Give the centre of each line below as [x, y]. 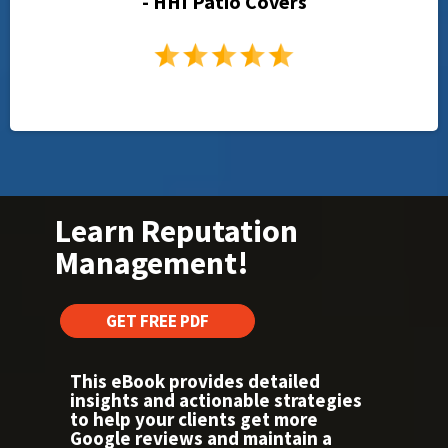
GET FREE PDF [157, 321]
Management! [152, 263]
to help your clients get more [194, 419]
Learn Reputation [176, 231]
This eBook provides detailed [195, 381]
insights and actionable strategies [216, 400]
